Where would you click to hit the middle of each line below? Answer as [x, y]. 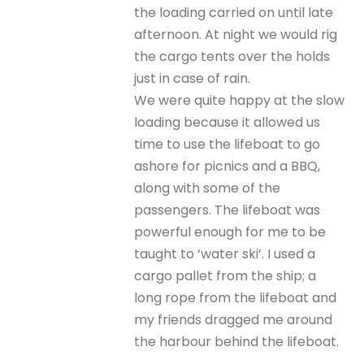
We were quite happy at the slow [240, 100]
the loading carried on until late [234, 13]
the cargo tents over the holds [232, 56]
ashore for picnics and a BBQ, [227, 166]
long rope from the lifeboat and [236, 298]
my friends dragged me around [234, 320]
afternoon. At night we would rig [236, 35]
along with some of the [208, 188]
